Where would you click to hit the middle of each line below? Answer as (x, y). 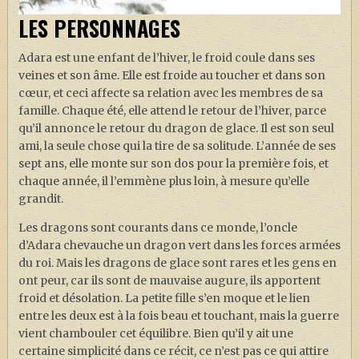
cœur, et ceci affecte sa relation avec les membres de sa (170, 93)
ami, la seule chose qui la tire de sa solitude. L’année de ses (177, 145)
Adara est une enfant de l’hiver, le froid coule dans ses (166, 57)
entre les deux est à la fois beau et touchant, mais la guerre (178, 315)
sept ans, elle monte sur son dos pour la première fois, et (173, 163)
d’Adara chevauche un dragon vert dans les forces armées (179, 245)
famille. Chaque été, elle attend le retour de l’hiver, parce (172, 110)
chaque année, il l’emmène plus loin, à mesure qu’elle (163, 181)
